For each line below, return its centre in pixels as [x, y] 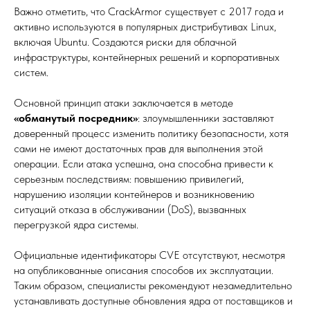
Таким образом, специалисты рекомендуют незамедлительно [153, 285]
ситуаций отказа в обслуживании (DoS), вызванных [130, 209]
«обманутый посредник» [76, 118]
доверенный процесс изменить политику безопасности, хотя [151, 133]
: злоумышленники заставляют [206, 118]
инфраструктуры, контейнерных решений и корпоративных [147, 57]
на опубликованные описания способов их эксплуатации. [144, 270]
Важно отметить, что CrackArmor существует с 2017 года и [149, 11]
